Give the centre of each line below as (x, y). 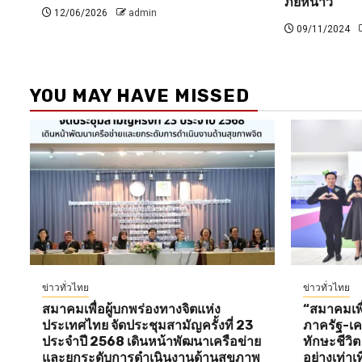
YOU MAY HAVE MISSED (140, 96)
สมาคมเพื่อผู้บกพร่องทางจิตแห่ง (131, 309)
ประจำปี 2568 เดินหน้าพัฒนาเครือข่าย (152, 342)
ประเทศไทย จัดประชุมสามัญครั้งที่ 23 (147, 326)
